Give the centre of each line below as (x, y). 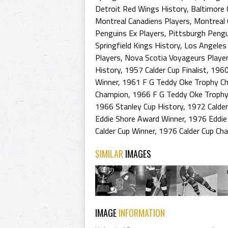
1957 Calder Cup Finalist (166, 70)
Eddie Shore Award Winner (140, 119)
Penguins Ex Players (130, 33)
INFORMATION (142, 213)
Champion (112, 94)
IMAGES (138, 154)
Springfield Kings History (138, 45)
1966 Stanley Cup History (139, 106)
